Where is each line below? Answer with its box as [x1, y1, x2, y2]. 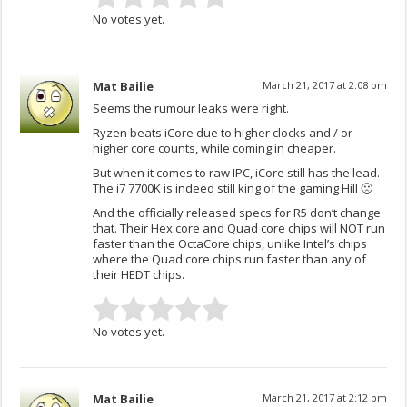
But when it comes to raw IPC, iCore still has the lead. [93, 164, 381, 182]
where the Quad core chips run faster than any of [93, 251, 367, 268]
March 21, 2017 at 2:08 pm [262, 78, 387, 93]
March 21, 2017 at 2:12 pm [262, 391, 387, 405]
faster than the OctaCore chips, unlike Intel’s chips [93, 235, 368, 253]
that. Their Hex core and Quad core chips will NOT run [93, 220, 386, 237]
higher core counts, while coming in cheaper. [93, 140, 337, 157]
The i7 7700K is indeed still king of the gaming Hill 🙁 [93, 180, 373, 197]
